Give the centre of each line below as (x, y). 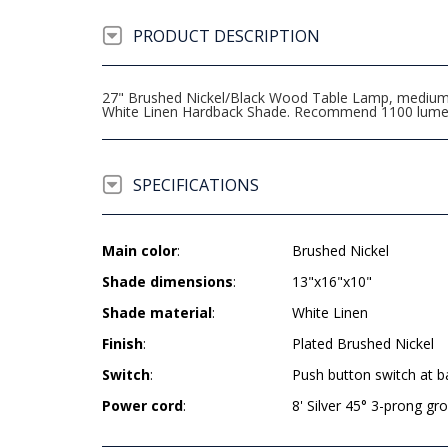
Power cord (142, 405)
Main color (139, 250)
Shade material (157, 312)
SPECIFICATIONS (196, 185)
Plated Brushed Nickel (363, 343)
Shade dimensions (167, 281)
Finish (122, 343)
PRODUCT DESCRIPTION (226, 36)
